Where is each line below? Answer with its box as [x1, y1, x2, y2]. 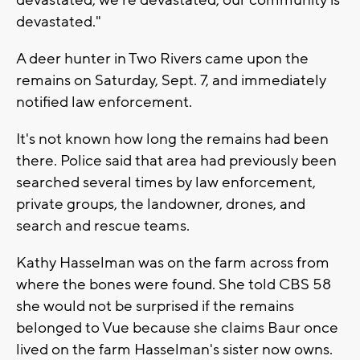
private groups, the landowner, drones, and [16, 194, 305, 214]
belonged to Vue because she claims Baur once [16, 317, 338, 337]
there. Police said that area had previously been [16, 150, 337, 170]
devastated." [16, 11, 101, 31]
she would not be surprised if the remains [16, 296, 294, 316]
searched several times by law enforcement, [16, 172, 316, 192]
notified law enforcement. [16, 92, 192, 112]
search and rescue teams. [16, 215, 190, 235]
